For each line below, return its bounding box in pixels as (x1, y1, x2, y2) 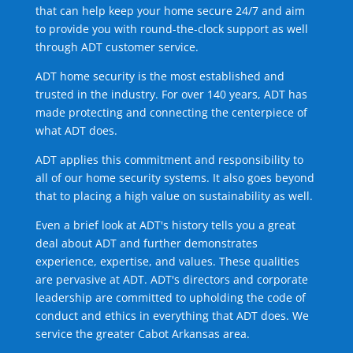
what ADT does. (35, 123, 117, 139)
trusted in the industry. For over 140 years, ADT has (35, 87, 307, 102)
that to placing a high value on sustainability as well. (35, 188, 313, 204)
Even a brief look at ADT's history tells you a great (35, 217, 295, 233)
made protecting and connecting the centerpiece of (35, 105, 307, 121)
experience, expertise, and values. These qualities (35, 254, 299, 269)
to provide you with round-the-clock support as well (35, 21, 308, 37)
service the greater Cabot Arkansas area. (35, 326, 250, 342)
